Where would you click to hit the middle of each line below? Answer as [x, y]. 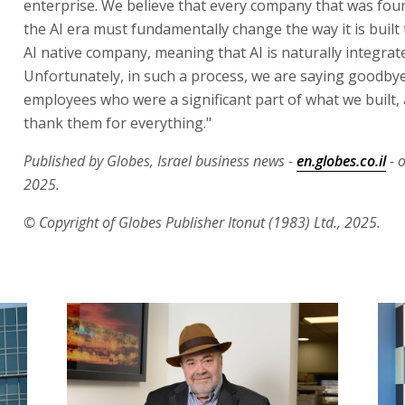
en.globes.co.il [341, 160]
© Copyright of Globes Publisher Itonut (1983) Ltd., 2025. [202, 222]
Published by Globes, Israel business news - [160, 160]
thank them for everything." [118, 122]
